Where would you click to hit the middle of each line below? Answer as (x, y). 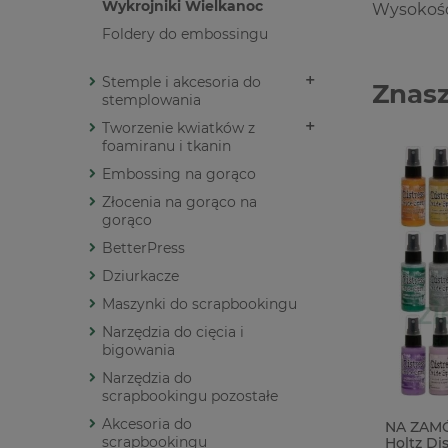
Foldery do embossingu (185, 34)
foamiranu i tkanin (166, 146)
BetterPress (143, 248)
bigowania (138, 350)
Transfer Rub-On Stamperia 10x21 (204, 427)
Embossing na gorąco (179, 174)
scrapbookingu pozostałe (190, 396)
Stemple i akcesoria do (181, 82)
